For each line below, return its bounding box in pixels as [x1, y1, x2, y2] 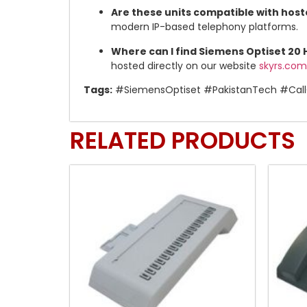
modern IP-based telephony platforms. [111, 20, 298, 34]
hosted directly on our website [111, 58, 259, 73]
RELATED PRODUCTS [70, 123, 295, 157]
